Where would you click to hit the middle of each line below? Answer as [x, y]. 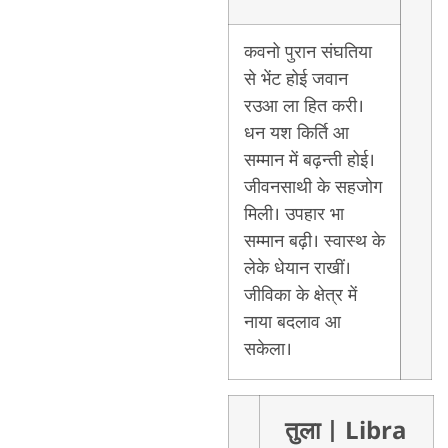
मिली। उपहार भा [293, 214]
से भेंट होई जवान [295, 79]
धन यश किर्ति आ [296, 133]
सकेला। [267, 349]
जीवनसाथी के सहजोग [312, 187]
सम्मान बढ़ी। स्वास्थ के [314, 241]
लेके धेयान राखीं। [297, 268]
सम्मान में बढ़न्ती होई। [309, 160]
